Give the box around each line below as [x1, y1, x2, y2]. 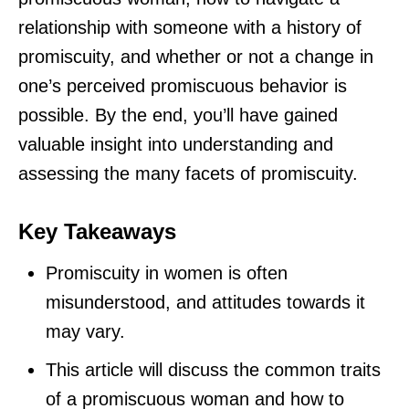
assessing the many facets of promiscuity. [18, 163, 358, 184]
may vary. [46, 321, 125, 342]
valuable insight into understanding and [18, 134, 333, 155]
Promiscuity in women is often [46, 263, 288, 284]
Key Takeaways [18, 219, 176, 245]
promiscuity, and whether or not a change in [18, 47, 373, 68]
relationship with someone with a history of [18, 17, 362, 38]
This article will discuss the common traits [46, 360, 381, 381]
